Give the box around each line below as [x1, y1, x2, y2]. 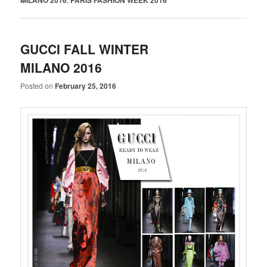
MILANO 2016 [20, 58, 103, 76]
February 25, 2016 [55, 80, 117, 92]
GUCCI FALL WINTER [20, 39, 149, 58]
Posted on [20, 80, 55, 91]
